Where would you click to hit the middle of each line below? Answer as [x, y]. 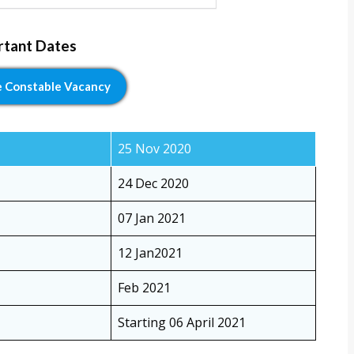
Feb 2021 [144, 288]
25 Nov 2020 [154, 149]
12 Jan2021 [150, 253]
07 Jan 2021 [152, 218]
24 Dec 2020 [153, 184]
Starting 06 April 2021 [182, 323]
